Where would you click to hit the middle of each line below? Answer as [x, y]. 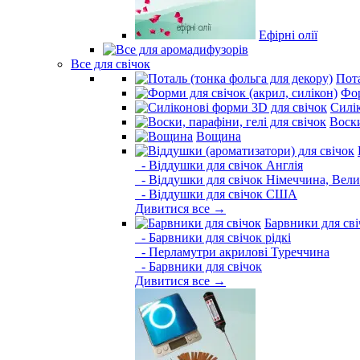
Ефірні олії [288, 35]
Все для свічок [110, 64]
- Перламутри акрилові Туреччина [232, 252]
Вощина [219, 136]
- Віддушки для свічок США [216, 194]
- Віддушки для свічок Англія [219, 165]
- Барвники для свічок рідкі [213, 237]
